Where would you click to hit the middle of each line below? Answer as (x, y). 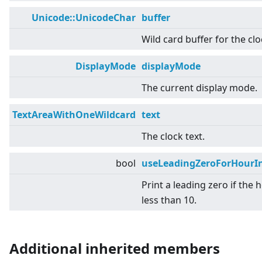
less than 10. (169, 200)
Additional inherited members (115, 249)
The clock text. (173, 137)
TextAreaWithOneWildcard (74, 115)
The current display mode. (199, 88)
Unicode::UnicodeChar (84, 18)
